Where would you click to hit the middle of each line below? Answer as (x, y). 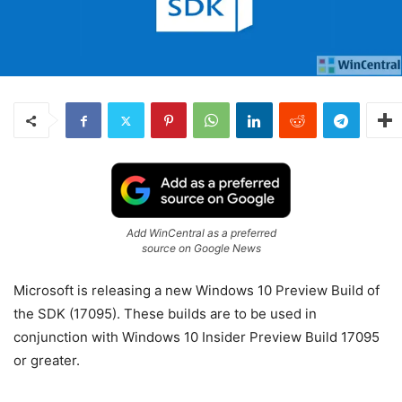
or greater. (47, 361)
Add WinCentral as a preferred (201, 233)
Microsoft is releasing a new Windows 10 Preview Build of (197, 291)
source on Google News (201, 249)
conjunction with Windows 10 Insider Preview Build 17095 (197, 337)
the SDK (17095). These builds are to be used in (165, 314)
